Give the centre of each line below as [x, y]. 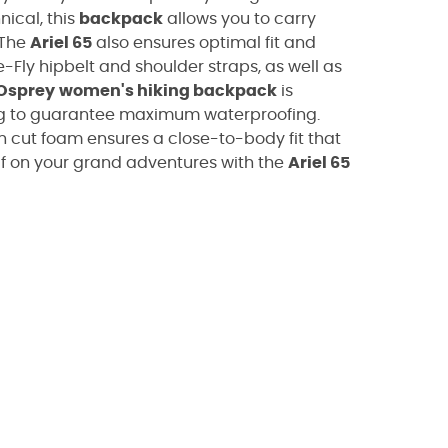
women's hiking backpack [168, 90]
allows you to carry [239, 18]
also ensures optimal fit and [204, 42]
